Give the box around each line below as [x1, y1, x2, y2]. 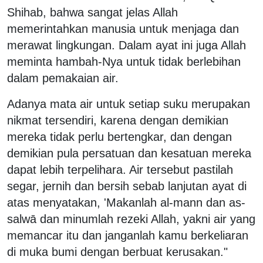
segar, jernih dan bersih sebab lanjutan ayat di [7, 179, 247, 193]
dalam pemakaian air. [7, 71, 119, 85]
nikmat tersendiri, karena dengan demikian [7, 113, 228, 127]
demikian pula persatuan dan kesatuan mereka [7, 146, 251, 160]
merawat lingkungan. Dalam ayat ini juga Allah [7, 38, 246, 52]
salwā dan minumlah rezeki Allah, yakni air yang [7, 212, 255, 225]
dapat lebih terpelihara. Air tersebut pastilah [7, 163, 233, 176]
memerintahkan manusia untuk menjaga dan [7, 22, 239, 35]
